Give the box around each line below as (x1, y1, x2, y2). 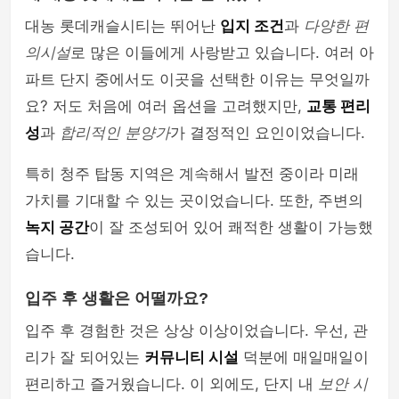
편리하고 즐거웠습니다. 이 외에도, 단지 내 (25, 375, 318, 393)
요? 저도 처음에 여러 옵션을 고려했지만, (25, 97, 306, 115)
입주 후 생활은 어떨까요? (25, 289, 208, 307)
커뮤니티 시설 (144, 348, 239, 366)
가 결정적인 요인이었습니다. (170, 124, 365, 142)
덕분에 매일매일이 (239, 348, 369, 366)
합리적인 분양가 (60, 124, 170, 142)
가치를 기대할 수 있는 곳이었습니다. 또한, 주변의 (25, 191, 363, 209)
